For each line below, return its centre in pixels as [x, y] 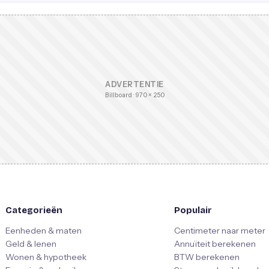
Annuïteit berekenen [215, 244]
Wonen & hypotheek [46, 257]
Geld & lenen [31, 244]
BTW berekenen [207, 257]
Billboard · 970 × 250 [134, 95]
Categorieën [34, 210]
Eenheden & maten [43, 231]
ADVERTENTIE [134, 84]
